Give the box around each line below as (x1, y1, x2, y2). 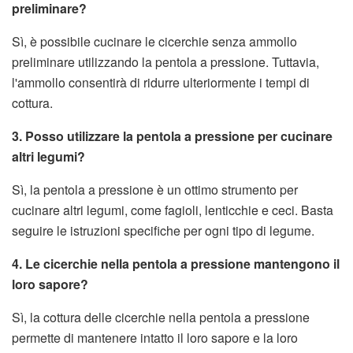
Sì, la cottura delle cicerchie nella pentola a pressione (12, 307, 310, 326)
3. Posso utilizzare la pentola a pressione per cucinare (12, 126, 333, 145)
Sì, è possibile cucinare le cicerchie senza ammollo (12, 32, 297, 50)
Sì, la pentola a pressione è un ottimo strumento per (12, 180, 298, 199)
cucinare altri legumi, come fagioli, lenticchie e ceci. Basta (12, 200, 333, 219)
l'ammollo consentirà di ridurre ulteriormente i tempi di (12, 72, 310, 91)
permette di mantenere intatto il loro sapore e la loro (12, 328, 298, 347)
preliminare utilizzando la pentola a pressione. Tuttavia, (12, 52, 319, 71)
